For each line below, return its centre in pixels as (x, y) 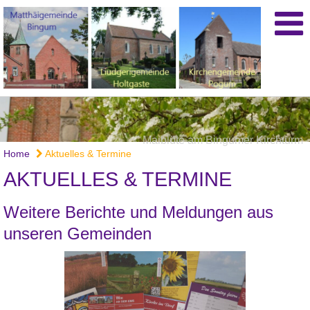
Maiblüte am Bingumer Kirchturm (223, 140)
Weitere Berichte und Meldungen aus (138, 212)
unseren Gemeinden (77, 234)
